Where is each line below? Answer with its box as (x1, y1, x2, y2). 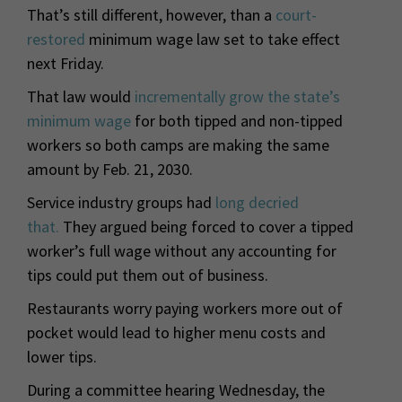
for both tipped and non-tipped (131, 109, 343, 131)
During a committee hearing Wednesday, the (27, 379, 325, 400)
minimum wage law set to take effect (85, 28, 340, 49)
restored (27, 28, 85, 49)
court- (275, 4, 317, 25)
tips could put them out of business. (27, 264, 268, 285)
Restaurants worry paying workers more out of (27, 297, 343, 319)
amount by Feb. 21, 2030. (27, 158, 193, 179)
